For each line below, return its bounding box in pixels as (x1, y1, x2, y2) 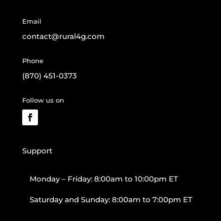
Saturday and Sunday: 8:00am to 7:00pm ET (29, 195, 192, 204)
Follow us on (22, 96, 64, 104)
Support (22, 146, 52, 155)
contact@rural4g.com (22, 32, 105, 41)
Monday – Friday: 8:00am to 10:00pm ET (29, 174, 178, 184)
